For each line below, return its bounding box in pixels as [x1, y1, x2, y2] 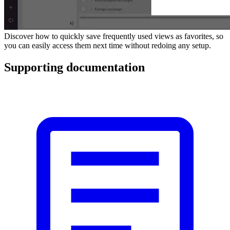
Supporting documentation [4, 60, 145, 74]
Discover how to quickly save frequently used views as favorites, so [4, 31, 223, 41]
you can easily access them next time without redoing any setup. [4, 41, 211, 50]
